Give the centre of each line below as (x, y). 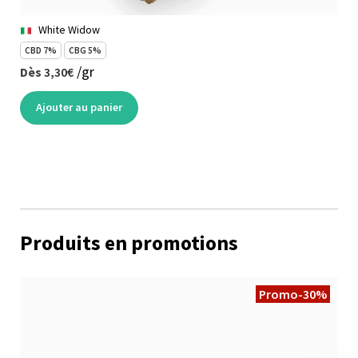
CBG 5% (85, 51)
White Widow (69, 30)
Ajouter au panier (79, 107)
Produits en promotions (129, 243)
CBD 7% (41, 51)
